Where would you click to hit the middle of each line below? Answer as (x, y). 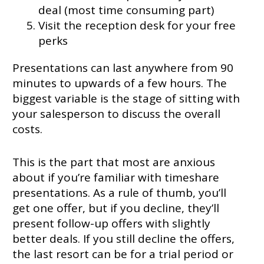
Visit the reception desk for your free (137, 25)
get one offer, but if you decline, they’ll (115, 208)
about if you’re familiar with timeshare (115, 177)
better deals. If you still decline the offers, (123, 238)
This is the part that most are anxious (113, 162)
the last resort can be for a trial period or (123, 254)
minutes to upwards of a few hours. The (119, 83)
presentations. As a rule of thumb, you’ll (119, 192)
